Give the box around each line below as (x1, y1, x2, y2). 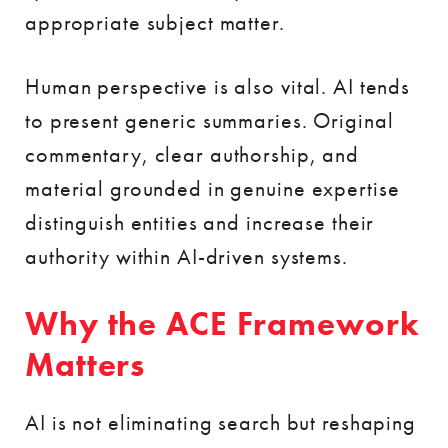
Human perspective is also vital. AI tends (25, 71, 411, 101)
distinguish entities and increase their (25, 207, 375, 237)
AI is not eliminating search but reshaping (25, 407, 416, 437)
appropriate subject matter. (25, 7, 285, 37)
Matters (25, 343, 146, 386)
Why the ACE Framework (25, 302, 420, 345)
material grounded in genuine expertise (25, 173, 400, 203)
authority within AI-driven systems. (25, 241, 348, 271)
